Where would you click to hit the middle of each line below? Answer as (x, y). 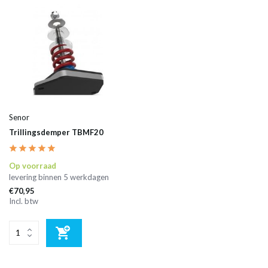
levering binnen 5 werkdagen (59, 177)
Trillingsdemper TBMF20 (56, 132)
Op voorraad (33, 165)
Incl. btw (24, 201)
